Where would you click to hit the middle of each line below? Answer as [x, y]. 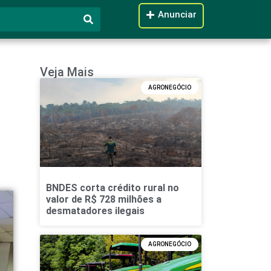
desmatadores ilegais [95, 211]
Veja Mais [67, 72]
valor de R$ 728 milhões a [103, 199]
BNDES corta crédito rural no [112, 188]
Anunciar [178, 15]
